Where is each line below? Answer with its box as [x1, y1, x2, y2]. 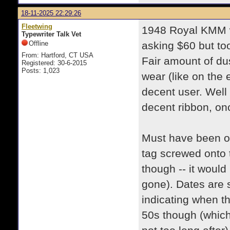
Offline [29, 40, 48, 47]
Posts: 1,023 [22, 67, 60, 74]
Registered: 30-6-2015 [22, 59, 87, 67]
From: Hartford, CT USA [22, 51, 93, 59]
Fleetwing [22, 23, 52, 30]
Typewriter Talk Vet [22, 30, 81, 38]
